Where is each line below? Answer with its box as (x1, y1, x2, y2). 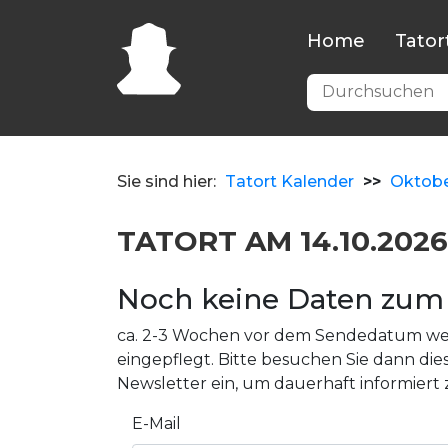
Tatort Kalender (225, 172, 354, 191)
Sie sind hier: (117, 172, 216, 191)
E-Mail (132, 414, 181, 433)
